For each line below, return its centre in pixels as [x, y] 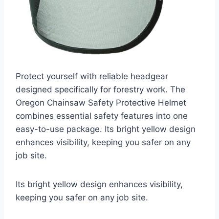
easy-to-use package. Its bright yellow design [106, 129]
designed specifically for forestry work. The [100, 90]
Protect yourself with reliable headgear [92, 77]
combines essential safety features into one [102, 116]
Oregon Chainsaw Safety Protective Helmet [101, 103]
